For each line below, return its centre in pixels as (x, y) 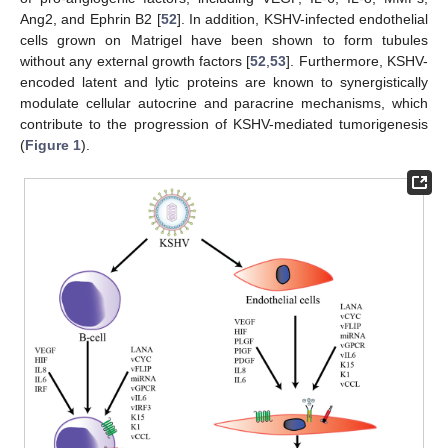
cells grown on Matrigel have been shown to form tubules (224, 39)
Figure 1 (53, 144)
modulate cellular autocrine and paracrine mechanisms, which (224, 102)
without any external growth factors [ (135, 60)
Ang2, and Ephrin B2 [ (90, 18)
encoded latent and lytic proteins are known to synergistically (224, 81)
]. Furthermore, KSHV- (357, 60)
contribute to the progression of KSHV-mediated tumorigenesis (224, 123)
